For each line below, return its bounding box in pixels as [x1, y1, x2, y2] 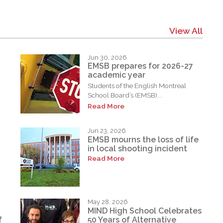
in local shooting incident [88, 144, 188, 154]
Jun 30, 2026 [88, 53, 127, 61]
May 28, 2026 [88, 198, 128, 206]
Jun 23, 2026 [88, 127, 126, 135]
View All [169, 25, 203, 36]
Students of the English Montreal [88, 82, 187, 90]
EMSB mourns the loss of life [88, 135, 199, 145]
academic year [88, 70, 146, 80]
